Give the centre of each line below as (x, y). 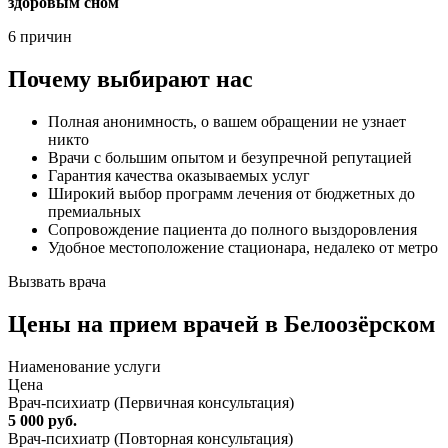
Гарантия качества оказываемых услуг (179, 176)
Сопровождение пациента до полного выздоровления (232, 230)
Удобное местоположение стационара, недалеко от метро (243, 248)
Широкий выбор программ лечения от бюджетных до (231, 194)
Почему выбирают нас (130, 79)
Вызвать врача (57, 282)
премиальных (94, 212)
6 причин (40, 37)
